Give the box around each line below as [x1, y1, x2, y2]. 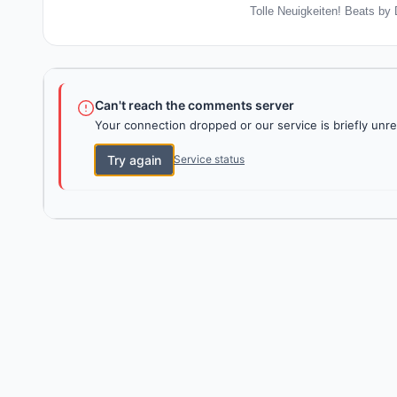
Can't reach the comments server [95, 97, 294, 113]
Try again [107, 152, 161, 167]
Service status [174, 152, 245, 167]
